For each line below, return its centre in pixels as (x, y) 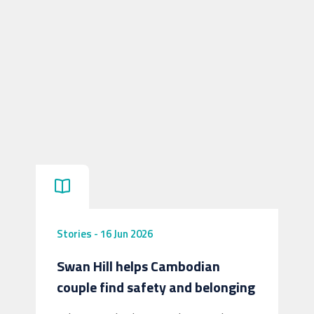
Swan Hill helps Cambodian (138, 266)
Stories (74, 233)
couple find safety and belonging (156, 287)
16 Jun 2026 (127, 233)
